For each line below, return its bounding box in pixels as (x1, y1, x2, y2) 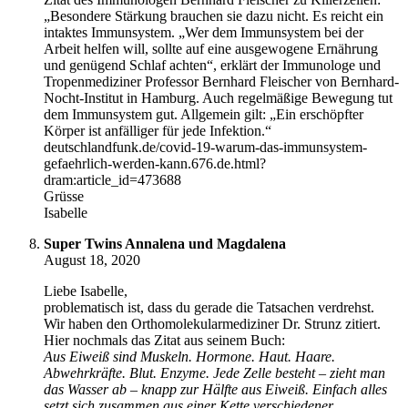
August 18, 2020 (44, 251, 140, 268)
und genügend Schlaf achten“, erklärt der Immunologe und (44, 56, 381, 73)
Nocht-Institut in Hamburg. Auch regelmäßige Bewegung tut (44, 89, 393, 106)
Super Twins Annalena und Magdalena (44, 235, 286, 251)
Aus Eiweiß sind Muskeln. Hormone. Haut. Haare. (44, 348, 335, 364)
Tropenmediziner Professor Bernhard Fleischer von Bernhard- (44, 73, 399, 89)
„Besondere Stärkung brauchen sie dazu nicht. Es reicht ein (44, 7, 383, 24)
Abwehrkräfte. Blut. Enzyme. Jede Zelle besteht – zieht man (44, 364, 385, 381)
